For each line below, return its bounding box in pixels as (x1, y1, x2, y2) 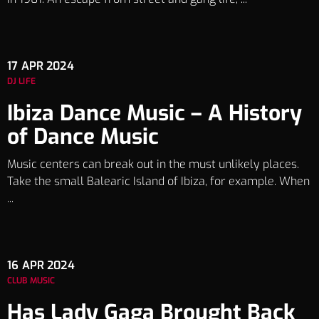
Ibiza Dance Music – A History (7, 98, 302, 127)
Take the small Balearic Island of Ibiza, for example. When (7, 173, 310, 189)
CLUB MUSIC (7, 274, 56, 286)
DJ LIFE (7, 75, 36, 87)
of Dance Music (7, 122, 159, 151)
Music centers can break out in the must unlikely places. (7, 156, 299, 172)
